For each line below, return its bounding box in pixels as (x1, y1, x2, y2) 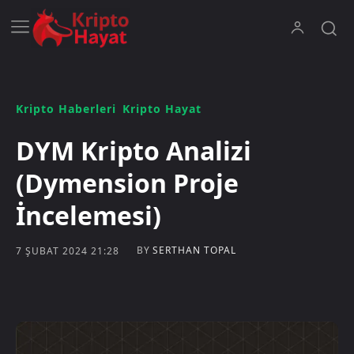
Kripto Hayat (122, 101, 201, 117)
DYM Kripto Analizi (16, 134, 251, 168)
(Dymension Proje (16, 166, 239, 201)
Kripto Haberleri (16, 101, 116, 117)
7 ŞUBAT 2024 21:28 (16, 243, 119, 258)
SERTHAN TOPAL (153, 243, 236, 258)
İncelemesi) (16, 198, 161, 233)
